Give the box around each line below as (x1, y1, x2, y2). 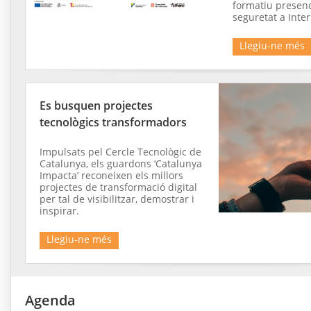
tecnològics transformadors (40, 115, 187, 131)
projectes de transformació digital (40, 180, 197, 194)
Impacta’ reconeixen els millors (40, 169, 183, 183)
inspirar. (40, 204, 79, 218)
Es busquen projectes (40, 98, 153, 114)
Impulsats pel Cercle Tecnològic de (40, 145, 201, 159)
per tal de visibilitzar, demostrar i (40, 192, 194, 206)
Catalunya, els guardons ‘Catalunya (40, 157, 202, 171)
